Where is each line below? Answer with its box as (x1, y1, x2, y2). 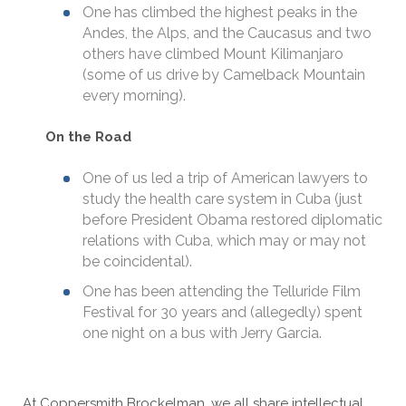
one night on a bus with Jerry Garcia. (82, 324, 322, 342)
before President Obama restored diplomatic (82, 211, 382, 228)
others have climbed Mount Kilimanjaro (82, 45, 343, 63)
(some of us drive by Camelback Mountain (82, 66, 365, 83)
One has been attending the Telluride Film (82, 283, 361, 300)
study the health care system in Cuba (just (82, 190, 362, 208)
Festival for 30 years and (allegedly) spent (82, 304, 362, 321)
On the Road (45, 129, 131, 145)
